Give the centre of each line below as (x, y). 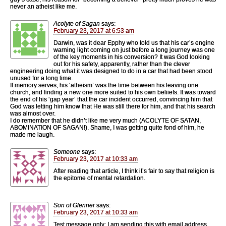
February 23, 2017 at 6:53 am (94, 31)
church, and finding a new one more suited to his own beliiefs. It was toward (113, 92)
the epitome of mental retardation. (99, 178)
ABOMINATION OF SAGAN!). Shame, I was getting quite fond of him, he (107, 127)
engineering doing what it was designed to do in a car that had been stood (111, 71)
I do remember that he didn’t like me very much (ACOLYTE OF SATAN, (105, 120)
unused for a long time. (41, 78)
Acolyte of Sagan (77, 23)
